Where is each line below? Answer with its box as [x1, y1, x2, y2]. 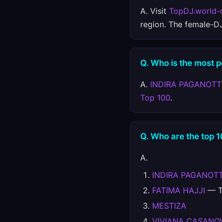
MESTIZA [152, 201, 186, 211]
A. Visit [140, 6, 169, 16]
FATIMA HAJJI [152, 185, 205, 195]
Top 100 [140, 93, 170, 103]
